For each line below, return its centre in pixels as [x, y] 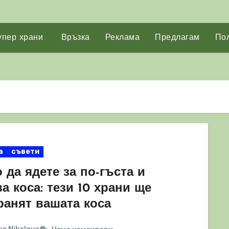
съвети [25, 152]
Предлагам [177, 38]
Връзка [74, 38]
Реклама [122, 38]
